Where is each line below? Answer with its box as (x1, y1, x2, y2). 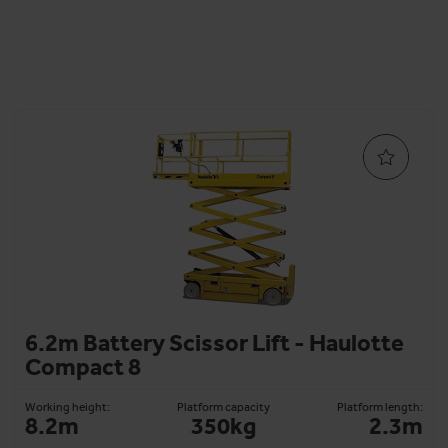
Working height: (24, 400, 110, 414)
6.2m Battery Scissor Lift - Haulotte (24, 328, 404, 357)
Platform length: (337, 400, 424, 414)
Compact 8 (24, 352, 141, 381)
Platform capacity (177, 400, 271, 414)
